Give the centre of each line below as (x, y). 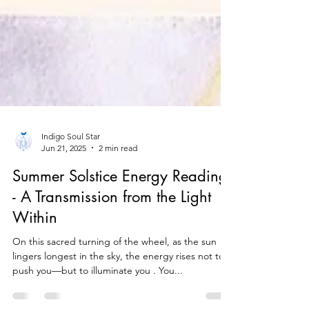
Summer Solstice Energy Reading (120, 206)
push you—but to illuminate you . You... (98, 300)
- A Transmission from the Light (112, 227)
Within (35, 247)
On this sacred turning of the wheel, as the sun (114, 271)
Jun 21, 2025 (64, 178)
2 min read (118, 178)
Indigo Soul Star (71, 166)
